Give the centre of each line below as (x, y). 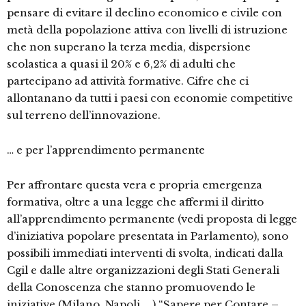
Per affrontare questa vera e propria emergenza (135, 185)
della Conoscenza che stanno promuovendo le (131, 288)
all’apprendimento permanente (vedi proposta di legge (152, 219)
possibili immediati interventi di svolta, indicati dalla (145, 253)
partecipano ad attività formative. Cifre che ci (128, 81)
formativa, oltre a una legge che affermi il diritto (135, 202)
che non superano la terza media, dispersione (129, 47)
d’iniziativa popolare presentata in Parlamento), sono (148, 236)
